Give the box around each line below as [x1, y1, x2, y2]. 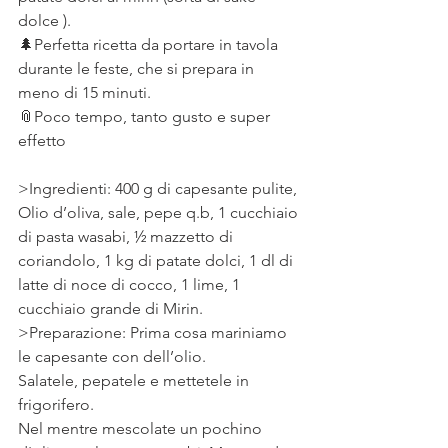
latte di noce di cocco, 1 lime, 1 [18, 275, 244, 294]
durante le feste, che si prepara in [18, 59, 258, 78]
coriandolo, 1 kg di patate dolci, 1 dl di [18, 251, 297, 270]
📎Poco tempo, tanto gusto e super [18, 107, 274, 126]
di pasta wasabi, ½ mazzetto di [18, 227, 237, 246]
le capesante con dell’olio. [18, 347, 210, 366]
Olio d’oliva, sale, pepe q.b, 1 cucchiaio [18, 203, 302, 222]
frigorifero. [18, 395, 98, 414]
